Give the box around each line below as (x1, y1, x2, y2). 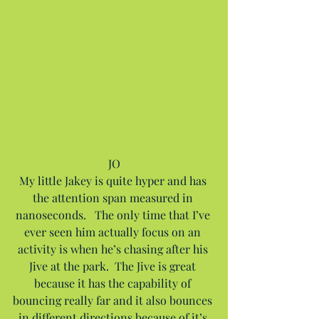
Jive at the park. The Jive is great (29, 258, 199, 273)
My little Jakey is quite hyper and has (19, 172, 209, 188)
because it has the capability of (34, 275, 194, 291)
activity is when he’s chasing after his (17, 241, 211, 256)
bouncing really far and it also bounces (13, 292, 215, 308)
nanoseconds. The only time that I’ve (15, 206, 213, 222)
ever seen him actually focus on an (24, 224, 204, 239)
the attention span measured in (32, 189, 196, 205)
